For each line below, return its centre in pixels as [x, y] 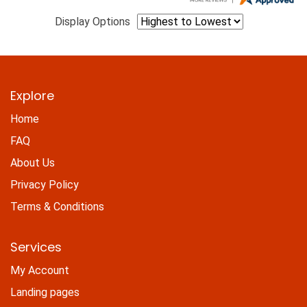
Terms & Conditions [57, 206]
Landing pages [45, 292]
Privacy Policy [45, 184]
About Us [33, 162]
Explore [32, 95]
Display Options [93, 22]
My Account [40, 270]
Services [36, 247]
